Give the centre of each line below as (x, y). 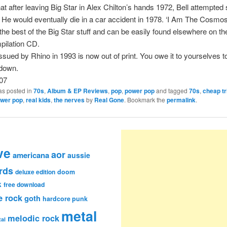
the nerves (69, 100)
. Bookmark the (145, 100)
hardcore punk (65, 199)
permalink (181, 100)
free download (24, 185)
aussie (79, 155)
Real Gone (109, 100)
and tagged (172, 91)
